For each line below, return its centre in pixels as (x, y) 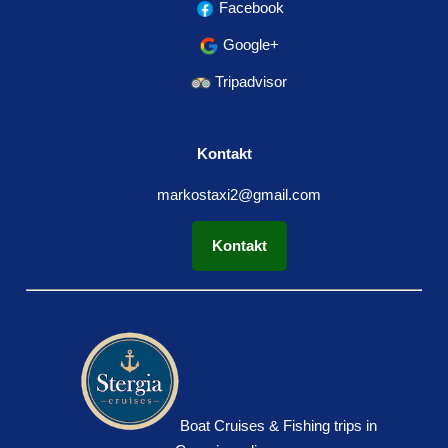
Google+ (249, 45)
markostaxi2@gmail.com (239, 194)
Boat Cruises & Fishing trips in (278, 426)
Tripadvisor (249, 82)
